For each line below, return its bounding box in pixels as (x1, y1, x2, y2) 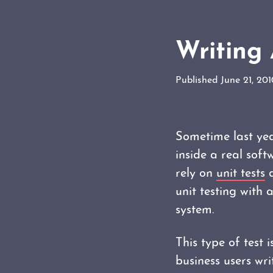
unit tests (216, 168, 265, 180)
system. (175, 204, 214, 216)
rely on (175, 168, 216, 180)
